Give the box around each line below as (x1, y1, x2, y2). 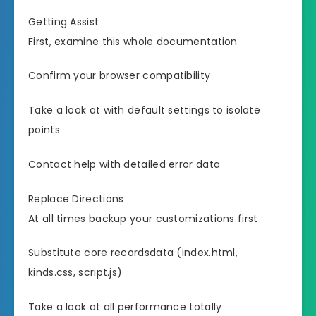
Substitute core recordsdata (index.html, (28, 245, 238, 260)
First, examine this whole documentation (28, 34, 238, 49)
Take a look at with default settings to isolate (28, 103, 261, 118)
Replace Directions (28, 191, 124, 206)
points (28, 123, 60, 138)
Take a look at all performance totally (28, 300, 222, 315)
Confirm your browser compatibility (28, 68, 211, 83)
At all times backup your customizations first (28, 211, 258, 226)
